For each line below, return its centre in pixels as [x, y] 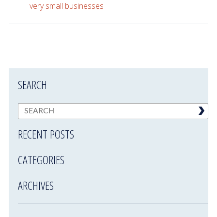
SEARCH [33, 85]
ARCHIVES [36, 186]
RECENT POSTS [46, 134]
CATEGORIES [41, 160]
